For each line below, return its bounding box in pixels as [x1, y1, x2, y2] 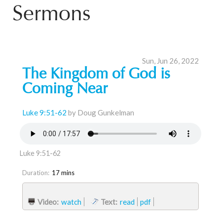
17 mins [52, 169, 74, 177]
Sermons [12, 4, 91, 26]
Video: [37, 197, 59, 206]
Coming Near [22, 82, 108, 97]
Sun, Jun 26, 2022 [142, 56, 199, 65]
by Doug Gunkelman [67, 108, 134, 117]
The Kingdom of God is [22, 68, 170, 82]
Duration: [22, 169, 49, 177]
